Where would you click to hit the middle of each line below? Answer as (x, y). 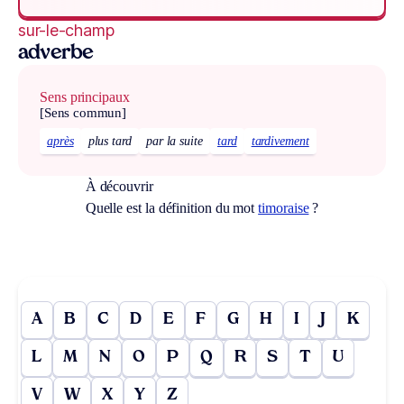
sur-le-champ (66, 30)
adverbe (56, 53)
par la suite (174, 142)
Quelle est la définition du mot (172, 208)
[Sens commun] (83, 112)
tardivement (280, 142)
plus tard (110, 142)
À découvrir (119, 187)
